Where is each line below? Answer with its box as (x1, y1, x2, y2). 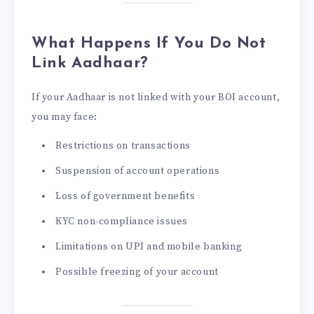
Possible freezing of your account (55, 266, 219, 279)
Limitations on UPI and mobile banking (55, 240, 243, 254)
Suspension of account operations (55, 165, 220, 178)
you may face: (32, 111, 97, 124)
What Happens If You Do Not (32, 36, 266, 53)
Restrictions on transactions (55, 139, 191, 153)
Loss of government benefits (55, 190, 196, 203)
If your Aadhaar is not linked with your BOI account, (32, 91, 280, 104)
